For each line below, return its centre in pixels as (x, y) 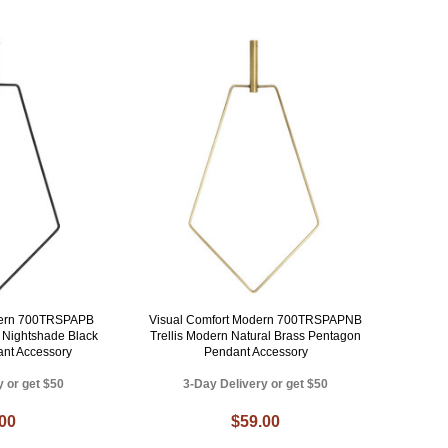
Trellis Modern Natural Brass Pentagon (256, 336)
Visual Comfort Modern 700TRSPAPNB (256, 320)
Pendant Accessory (255, 352)
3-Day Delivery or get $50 (256, 384)
